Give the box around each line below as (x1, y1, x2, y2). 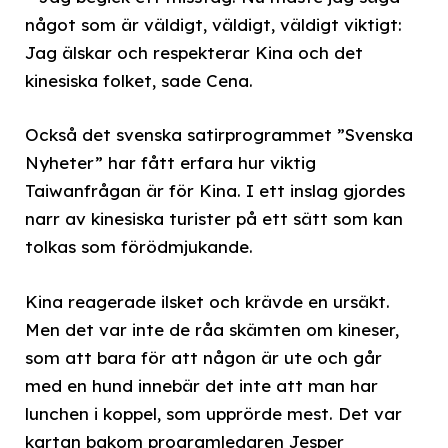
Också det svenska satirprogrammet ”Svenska (25, 124, 413, 146)
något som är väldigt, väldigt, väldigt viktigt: (25, 14, 402, 36)
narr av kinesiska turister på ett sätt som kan (25, 208, 403, 230)
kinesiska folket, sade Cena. (25, 70, 253, 92)
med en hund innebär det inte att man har (25, 374, 378, 396)
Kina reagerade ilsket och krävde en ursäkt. (25, 290, 390, 312)
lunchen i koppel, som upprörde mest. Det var (25, 402, 402, 424)
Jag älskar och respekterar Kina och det (25, 42, 363, 64)
